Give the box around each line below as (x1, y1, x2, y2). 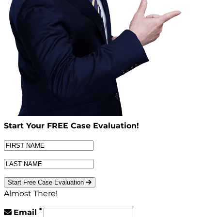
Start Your (4, 121, 47, 130)
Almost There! (4, 189, 58, 199)
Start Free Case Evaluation (8, 179, 86, 186)
